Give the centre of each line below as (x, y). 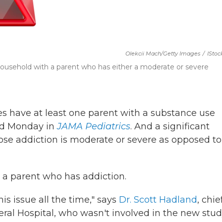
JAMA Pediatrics (94, 126)
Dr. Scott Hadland (158, 200)
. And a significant (170, 126)
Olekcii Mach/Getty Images (163, 54)
